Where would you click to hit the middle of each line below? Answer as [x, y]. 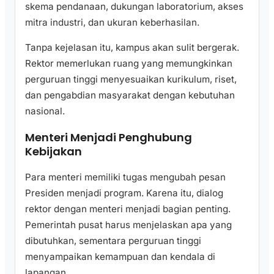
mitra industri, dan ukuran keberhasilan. [112, 22]
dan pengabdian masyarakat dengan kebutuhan [130, 95]
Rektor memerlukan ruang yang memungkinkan [129, 63]
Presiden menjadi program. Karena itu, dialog [124, 193]
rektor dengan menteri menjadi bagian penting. [128, 209]
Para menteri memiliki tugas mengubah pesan [125, 177]
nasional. [45, 111]
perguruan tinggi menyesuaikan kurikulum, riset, [131, 79]
